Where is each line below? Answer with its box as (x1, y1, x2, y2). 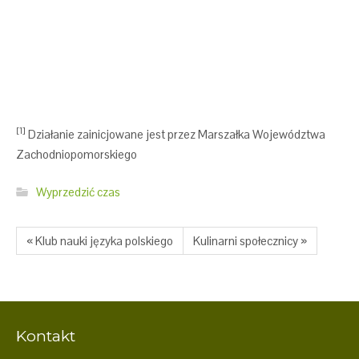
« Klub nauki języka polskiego (26, 233, 173, 248)
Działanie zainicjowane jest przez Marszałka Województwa (26, 126, 325, 142)
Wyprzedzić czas (36, 184, 120, 200)
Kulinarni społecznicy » (193, 233, 307, 248)
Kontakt (16, 327, 75, 345)
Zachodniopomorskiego (16, 146, 137, 162)
